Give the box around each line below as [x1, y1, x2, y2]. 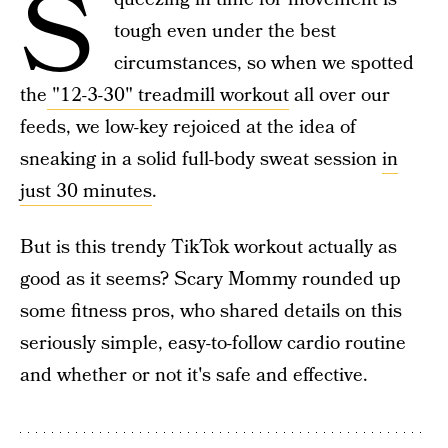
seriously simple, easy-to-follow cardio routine [20, 330, 406, 357]
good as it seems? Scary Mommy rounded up [20, 266, 401, 293]
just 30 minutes [20, 178, 152, 205]
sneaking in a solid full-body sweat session [20, 146, 382, 173]
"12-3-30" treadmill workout [47, 82, 289, 109]
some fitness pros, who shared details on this [20, 298, 402, 325]
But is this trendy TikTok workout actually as [20, 234, 397, 261]
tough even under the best [114, 18, 336, 45]
